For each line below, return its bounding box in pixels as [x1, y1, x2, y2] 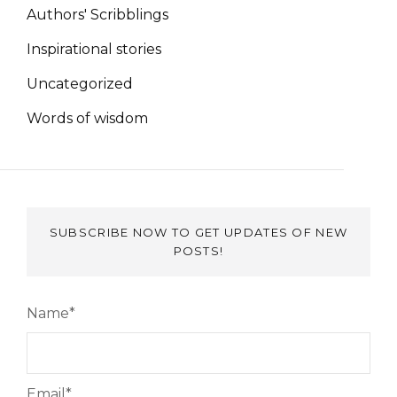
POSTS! [173, 243, 224, 258]
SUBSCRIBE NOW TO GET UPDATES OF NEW [49, 224, 348, 239]
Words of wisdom [27, 109, 148, 127]
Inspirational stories [27, 40, 161, 58]
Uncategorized [27, 74, 133, 92]
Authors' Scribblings [27, 5, 168, 23]
